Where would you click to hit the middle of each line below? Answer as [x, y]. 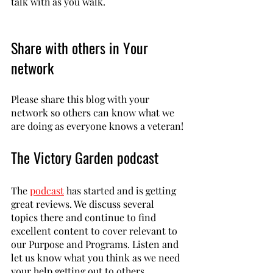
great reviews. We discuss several [84, 204]
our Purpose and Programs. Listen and [96, 244]
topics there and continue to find [85, 218]
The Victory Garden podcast [85, 158]
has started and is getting [121, 191]
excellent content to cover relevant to [95, 231]
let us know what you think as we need [97, 258]
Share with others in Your [81, 48]
